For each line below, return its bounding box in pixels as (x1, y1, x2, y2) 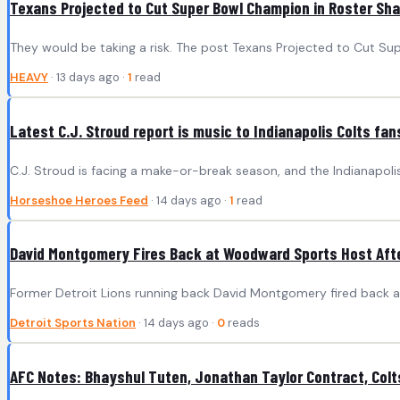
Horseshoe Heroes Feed (10, 192, 148, 208)
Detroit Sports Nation (10, 315, 136, 331)
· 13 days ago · (48, 69, 128, 85)
